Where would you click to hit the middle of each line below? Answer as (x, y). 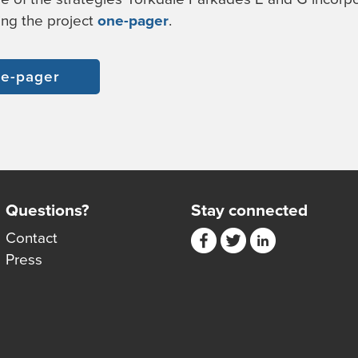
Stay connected (249, 210)
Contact (31, 238)
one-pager (133, 20)
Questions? (47, 210)
